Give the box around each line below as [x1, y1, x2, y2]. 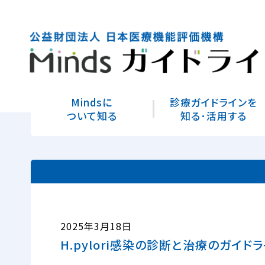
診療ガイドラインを [170, 95, 257, 109]
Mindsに [71, 95, 112, 109]
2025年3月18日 [60, 219, 132, 234]
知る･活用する [180, 108, 247, 123]
